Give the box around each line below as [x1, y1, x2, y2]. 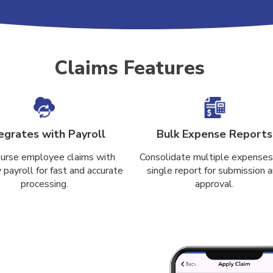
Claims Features [54, 55, 205, 81]
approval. [195, 177, 235, 191]
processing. [20, 177, 68, 191]
